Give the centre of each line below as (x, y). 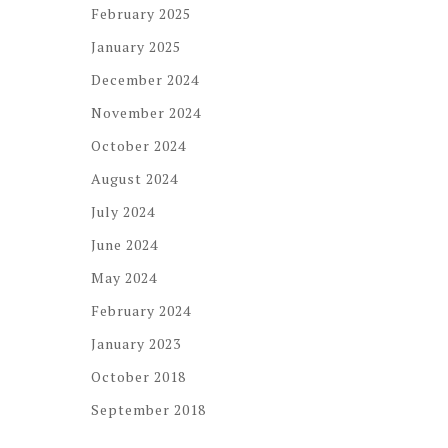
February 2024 (141, 310)
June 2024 (124, 244)
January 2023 (136, 343)
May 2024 (124, 277)
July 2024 (123, 211)
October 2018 (138, 376)
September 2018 (148, 409)
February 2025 (141, 13)
